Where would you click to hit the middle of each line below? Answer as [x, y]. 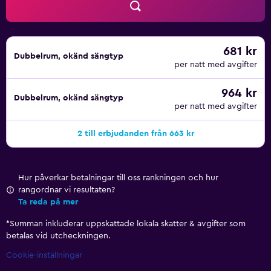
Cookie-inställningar [44, 255]
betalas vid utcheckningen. [58, 236]
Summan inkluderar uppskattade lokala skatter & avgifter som [128, 224]
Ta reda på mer [48, 202]
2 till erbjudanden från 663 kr [135, 134]
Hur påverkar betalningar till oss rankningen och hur [118, 178]
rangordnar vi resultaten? [67, 190]
